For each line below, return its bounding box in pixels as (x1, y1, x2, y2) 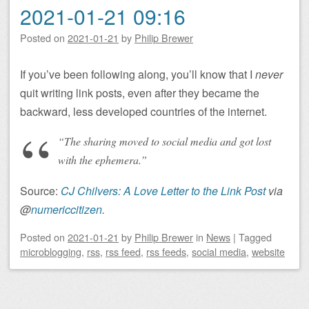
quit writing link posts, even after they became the (20, 84, 259, 101)
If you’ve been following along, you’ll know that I (20, 66, 255, 82)
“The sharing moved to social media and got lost (58, 133, 271, 148)
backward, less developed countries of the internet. (20, 103, 267, 119)
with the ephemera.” (58, 152, 147, 167)
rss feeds (146, 243, 186, 259)
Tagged (239, 229, 272, 244)
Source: (20, 182, 61, 199)
